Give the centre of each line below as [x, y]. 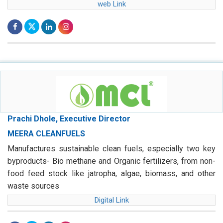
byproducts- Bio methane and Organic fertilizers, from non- [111, 161]
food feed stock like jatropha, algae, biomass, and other [111, 174]
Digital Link [111, 200]
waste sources [33, 186]
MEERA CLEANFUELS [46, 134]
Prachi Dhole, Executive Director [69, 119]
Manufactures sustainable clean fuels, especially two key [111, 149]
